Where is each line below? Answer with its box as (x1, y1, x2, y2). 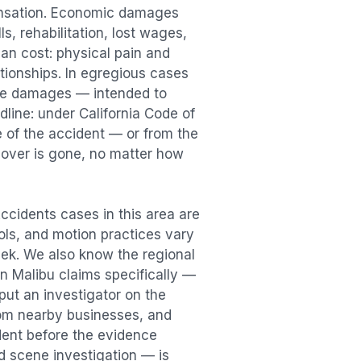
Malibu (12, 267, 55, 284)
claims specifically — (55, 267, 196, 284)
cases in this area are (56, 206, 200, 223)
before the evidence (27, 327, 157, 344)
